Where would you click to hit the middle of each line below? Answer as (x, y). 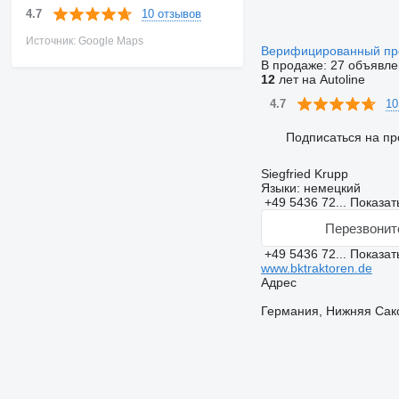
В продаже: (295, 65)
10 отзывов (171, 13)
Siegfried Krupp (304, 174)
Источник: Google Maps (84, 41)
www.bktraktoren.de (316, 268)
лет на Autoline (320, 79)
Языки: (280, 188)
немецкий (330, 188)
